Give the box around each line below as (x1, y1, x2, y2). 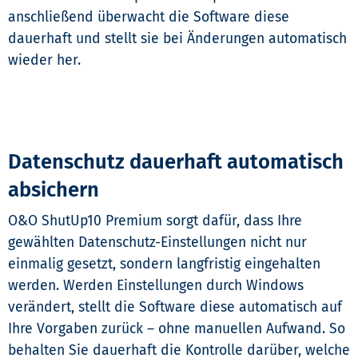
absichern (8, 177, 99, 203)
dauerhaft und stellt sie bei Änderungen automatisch (8, 30, 347, 48)
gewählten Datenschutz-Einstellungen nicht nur (8, 234, 307, 252)
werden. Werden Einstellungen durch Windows (8, 277, 304, 295)
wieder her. (8, 52, 81, 70)
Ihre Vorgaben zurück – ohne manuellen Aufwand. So (8, 320, 345, 338)
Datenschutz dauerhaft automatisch (8, 149, 344, 175)
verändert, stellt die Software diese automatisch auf (8, 299, 342, 316)
